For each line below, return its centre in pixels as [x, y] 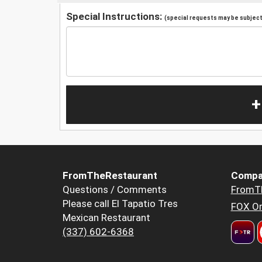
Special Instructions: [115, 16]
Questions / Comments [115, 190]
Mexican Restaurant [106, 218]
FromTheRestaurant [110, 176]
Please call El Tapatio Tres [120, 204]
